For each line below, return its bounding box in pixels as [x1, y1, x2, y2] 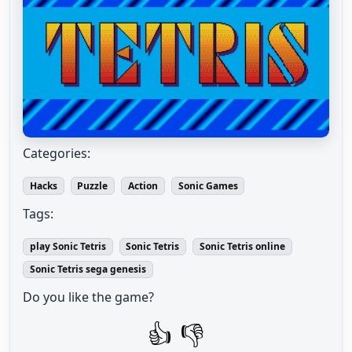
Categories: [23, 144, 90, 162]
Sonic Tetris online [199, 239, 285, 253]
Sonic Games [178, 178, 238, 192]
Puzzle [77, 178, 108, 192]
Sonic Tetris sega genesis [29, 262, 146, 276]
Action [127, 178, 158, 192]
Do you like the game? [23, 288, 154, 306]
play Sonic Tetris [29, 239, 106, 253]
